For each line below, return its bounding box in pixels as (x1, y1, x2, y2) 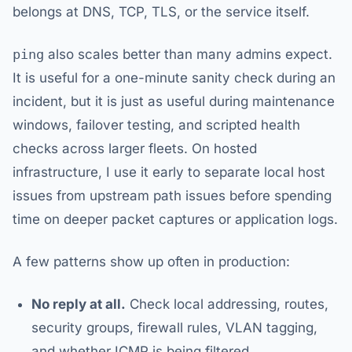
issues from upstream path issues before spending (13, 188, 332, 203)
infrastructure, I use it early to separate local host (13, 164, 325, 180)
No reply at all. (31, 296, 126, 312)
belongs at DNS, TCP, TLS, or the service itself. (13, 4, 310, 20)
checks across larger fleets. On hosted (13, 141, 257, 156)
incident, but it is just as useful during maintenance (13, 93, 335, 109)
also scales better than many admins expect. (44, 46, 332, 62)
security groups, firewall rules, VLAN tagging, (31, 320, 317, 335)
